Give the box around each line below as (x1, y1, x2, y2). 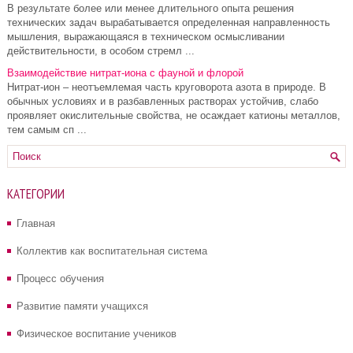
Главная (17, 217, 55, 229)
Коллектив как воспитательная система (17, 245, 207, 257)
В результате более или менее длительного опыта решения (7, 2, 294, 14)
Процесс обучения (17, 273, 104, 284)
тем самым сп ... (7, 124, 87, 136)
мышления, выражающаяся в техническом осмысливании (7, 31, 284, 43)
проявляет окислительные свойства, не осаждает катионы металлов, (7, 110, 340, 121)
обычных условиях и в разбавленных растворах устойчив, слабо (7, 95, 318, 107)
